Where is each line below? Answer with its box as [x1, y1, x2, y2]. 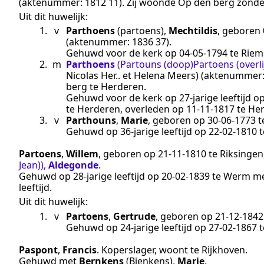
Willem [66, 147, 98, 161]
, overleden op [120, 103, 186, 116]
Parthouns [66, 114, 116, 127]
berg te [66, 80, 101, 94]
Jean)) [19, 159, 44, 172]
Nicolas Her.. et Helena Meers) [66, 69, 199, 82]
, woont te [154, 243, 202, 256]
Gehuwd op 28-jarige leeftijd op [19, 170, 161, 183]
